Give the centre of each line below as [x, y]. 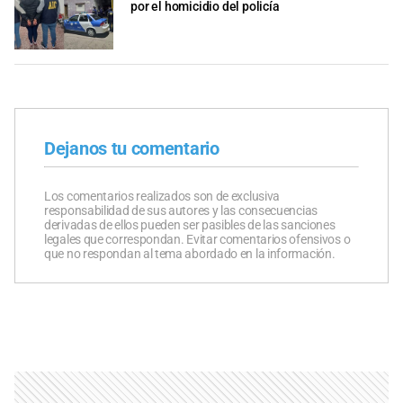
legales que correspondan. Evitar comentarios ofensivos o [197, 239]
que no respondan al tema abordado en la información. [190, 253]
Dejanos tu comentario [132, 148]
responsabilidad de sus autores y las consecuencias [181, 210]
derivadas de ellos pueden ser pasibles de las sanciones [190, 224]
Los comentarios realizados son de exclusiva [162, 196]
